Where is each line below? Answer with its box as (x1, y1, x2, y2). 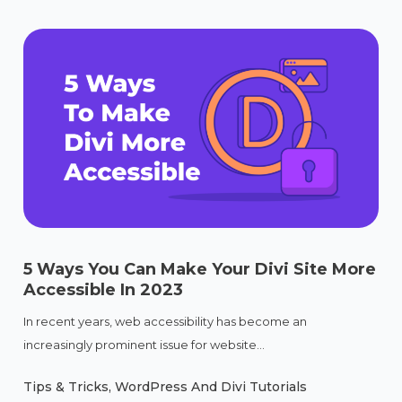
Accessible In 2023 (23, 280, 184, 301)
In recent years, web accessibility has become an (23, 314, 308, 329)
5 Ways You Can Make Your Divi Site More (23, 259, 377, 280)
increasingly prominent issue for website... (23, 337, 266, 353)
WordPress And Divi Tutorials (115, 379, 308, 396)
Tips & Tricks (23, 379, 109, 396)
